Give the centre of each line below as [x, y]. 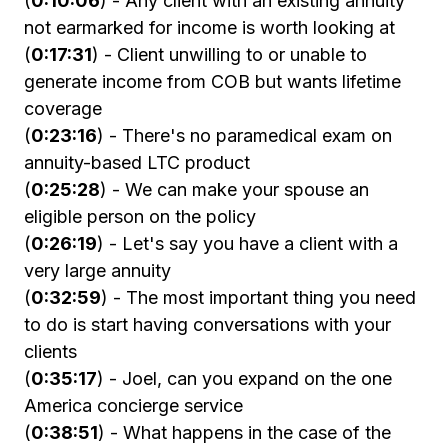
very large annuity [97, 271]
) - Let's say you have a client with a [247, 244]
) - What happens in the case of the [244, 433]
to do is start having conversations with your [207, 325]
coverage [63, 109]
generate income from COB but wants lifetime [212, 82]
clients [50, 352]
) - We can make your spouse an [234, 190]
